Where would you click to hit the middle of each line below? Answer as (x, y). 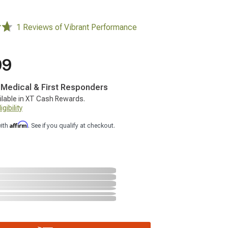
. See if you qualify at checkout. (72, 126)
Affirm (19, 124)
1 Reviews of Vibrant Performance (77, 27)
